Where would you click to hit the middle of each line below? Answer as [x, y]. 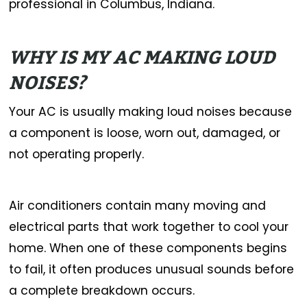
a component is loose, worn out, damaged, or [145, 133]
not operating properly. [77, 155]
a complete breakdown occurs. [102, 290]
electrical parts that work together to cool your [149, 226]
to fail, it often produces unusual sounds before [152, 269]
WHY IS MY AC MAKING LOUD [143, 58]
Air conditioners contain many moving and [138, 205]
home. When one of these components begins [148, 248]
